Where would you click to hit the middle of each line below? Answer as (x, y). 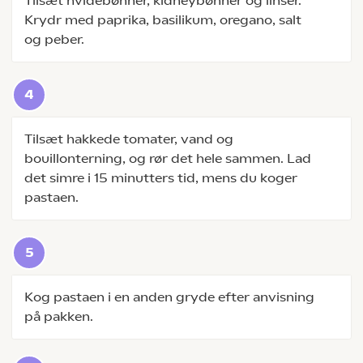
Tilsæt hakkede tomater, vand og (129, 139)
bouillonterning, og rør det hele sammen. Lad (168, 158)
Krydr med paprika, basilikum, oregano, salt (163, 20)
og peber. (54, 39)
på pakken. (59, 316)
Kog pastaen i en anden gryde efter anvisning (169, 297)
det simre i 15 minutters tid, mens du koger (161, 178)
